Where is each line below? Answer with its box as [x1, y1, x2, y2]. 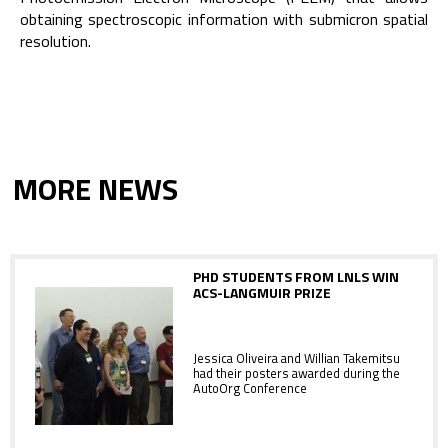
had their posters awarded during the [193, 363, 400, 384]
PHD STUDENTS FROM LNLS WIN [193, 265, 399, 287]
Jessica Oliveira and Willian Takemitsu [193, 348, 400, 369]
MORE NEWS [13, 165, 179, 212]
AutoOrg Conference [193, 378, 307, 399]
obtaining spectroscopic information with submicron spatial [20, 7, 428, 32]
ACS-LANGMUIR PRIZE [193, 281, 331, 303]
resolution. [20, 29, 91, 54]
